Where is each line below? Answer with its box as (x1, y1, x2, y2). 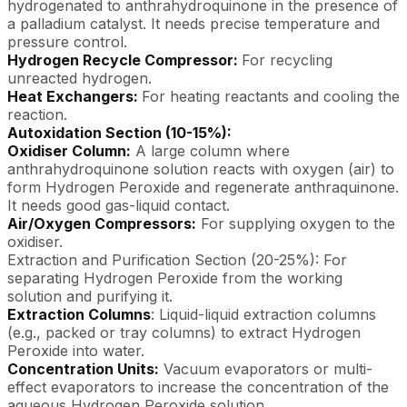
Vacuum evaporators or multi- (159, 360, 372, 378)
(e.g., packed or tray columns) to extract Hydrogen (7, 323, 361, 342)
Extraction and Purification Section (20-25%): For (7, 251, 347, 269)
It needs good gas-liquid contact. (7, 196, 230, 214)
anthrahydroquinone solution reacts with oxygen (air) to (7, 160, 394, 178)
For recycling (242, 51, 333, 69)
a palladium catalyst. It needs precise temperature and (7, 15, 380, 33)
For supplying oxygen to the (196, 214, 395, 233)
